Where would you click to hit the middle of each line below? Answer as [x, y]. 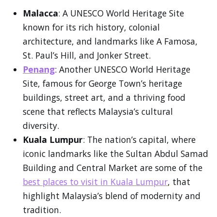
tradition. [42, 209]
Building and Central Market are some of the [113, 167]
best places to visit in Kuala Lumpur [95, 181]
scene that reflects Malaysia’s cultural [98, 111]
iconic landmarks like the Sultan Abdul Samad [116, 153]
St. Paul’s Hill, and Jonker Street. [87, 55]
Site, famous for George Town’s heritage [103, 83]
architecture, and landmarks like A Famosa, [110, 41]
